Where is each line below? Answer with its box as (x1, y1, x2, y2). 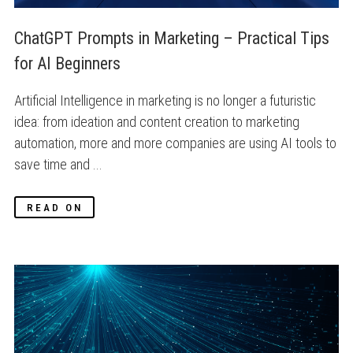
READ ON (26, 200, 83, 214)
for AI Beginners (14, 54, 121, 74)
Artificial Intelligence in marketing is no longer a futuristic (14, 91, 316, 109)
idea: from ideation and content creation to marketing (14, 113, 299, 130)
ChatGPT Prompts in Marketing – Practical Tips (14, 28, 329, 49)
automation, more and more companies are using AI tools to (14, 134, 336, 151)
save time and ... (14, 155, 102, 173)
